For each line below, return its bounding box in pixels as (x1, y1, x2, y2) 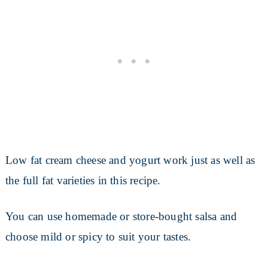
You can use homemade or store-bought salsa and (5, 209, 237, 223)
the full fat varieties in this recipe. (5, 173, 161, 187)
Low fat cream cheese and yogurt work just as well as (5, 153, 255, 166)
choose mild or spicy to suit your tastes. (5, 230, 191, 243)
